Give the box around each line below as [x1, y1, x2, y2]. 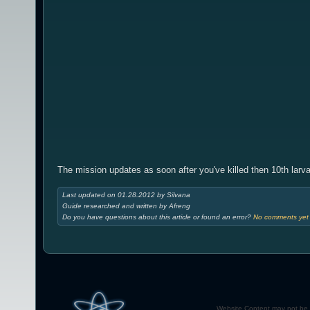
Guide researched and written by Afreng [62, 202, 190, 210]
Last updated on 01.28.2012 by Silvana [62, 191, 190, 199]
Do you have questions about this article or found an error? [62, 213, 253, 221]
